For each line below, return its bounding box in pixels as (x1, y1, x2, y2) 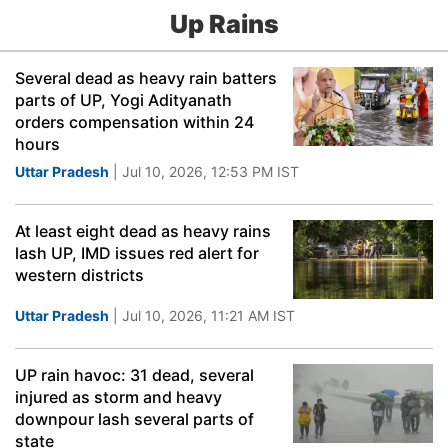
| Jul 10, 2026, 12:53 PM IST (109, 163, 299, 180)
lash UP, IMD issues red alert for (15, 243, 259, 263)
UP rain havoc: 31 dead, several (15, 365, 254, 385)
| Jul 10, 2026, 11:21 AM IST (109, 307, 295, 324)
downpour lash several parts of (15, 409, 254, 429)
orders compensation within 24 (15, 112, 254, 132)
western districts (15, 265, 144, 285)
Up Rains (169, 9, 279, 39)
